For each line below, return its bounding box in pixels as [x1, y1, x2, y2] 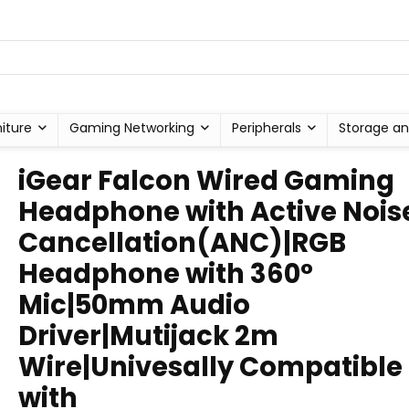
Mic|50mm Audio [18, 287, 250, 323]
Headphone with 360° [18, 256, 313, 292]
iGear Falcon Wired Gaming [18, 163, 394, 199]
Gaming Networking [68, 119, 194, 137]
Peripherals [231, 119, 301, 137]
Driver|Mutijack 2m [18, 318, 278, 354]
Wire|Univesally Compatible [18, 349, 403, 385]
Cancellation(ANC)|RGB [18, 225, 346, 261]
